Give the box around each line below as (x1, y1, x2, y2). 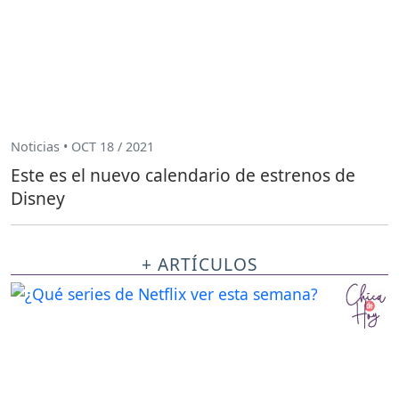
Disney (11, 185, 65, 210)
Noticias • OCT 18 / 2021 (11, 138, 154, 156)
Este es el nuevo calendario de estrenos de (11, 162, 355, 187)
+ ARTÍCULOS (141, 251, 258, 276)
